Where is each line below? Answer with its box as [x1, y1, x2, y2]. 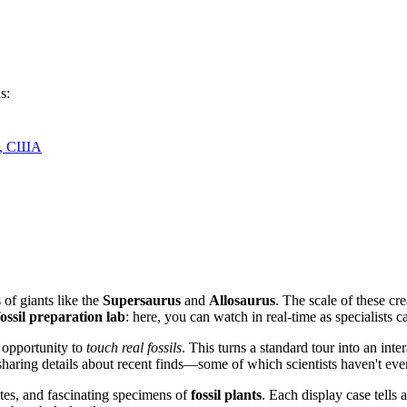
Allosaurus [209, 292, 275, 308]
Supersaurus [103, 292, 181, 308]
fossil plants [191, 386, 262, 402]
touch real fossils [86, 339, 182, 355]
